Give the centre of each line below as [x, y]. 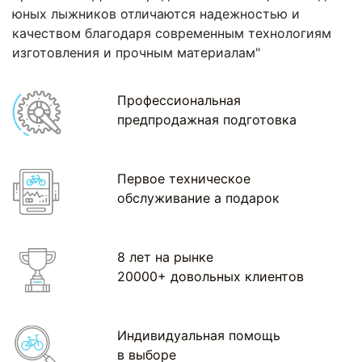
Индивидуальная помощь [199, 335]
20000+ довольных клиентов [211, 276]
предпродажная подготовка [207, 119]
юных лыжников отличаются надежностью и [156, 13]
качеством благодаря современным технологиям [172, 33]
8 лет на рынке [166, 257]
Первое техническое [184, 178]
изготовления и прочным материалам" [136, 52]
